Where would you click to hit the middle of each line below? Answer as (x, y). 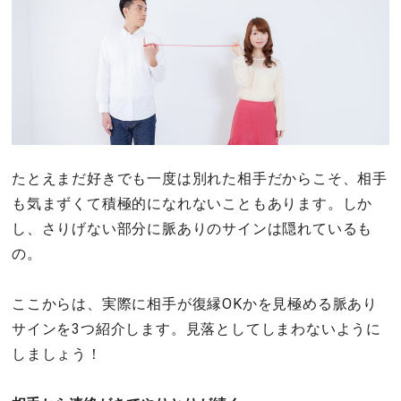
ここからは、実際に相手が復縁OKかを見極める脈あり (195, 303)
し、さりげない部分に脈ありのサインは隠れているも (192, 228)
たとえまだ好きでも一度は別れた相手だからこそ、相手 (200, 178)
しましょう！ (57, 354)
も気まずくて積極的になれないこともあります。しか (192, 203)
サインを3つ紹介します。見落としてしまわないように (197, 328)
